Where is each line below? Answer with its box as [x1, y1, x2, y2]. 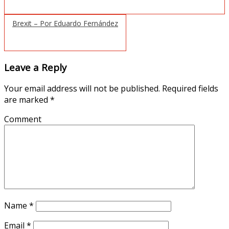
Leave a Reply [4, 60, 66, 74]
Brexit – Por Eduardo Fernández [12, 18, 118, 28]
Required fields [160, 83, 218, 95]
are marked [4, 94, 50, 106]
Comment [4, 113, 41, 125]
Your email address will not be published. [4, 83, 160, 95]
